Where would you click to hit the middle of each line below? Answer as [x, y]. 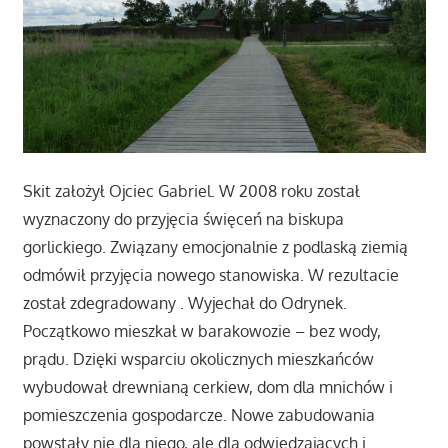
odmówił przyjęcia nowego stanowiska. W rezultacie [210, 274]
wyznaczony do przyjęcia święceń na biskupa [183, 218]
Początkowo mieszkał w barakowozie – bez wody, [201, 330]
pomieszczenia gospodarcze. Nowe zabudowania [198, 414]
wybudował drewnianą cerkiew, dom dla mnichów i [207, 386]
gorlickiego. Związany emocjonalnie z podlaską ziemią [215, 246]
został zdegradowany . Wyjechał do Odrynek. [184, 302]
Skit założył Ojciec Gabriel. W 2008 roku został [191, 190]
